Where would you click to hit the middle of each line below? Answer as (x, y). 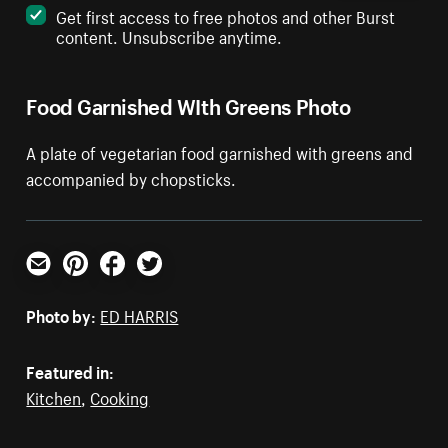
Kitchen (54, 396)
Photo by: (61, 314)
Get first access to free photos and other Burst (226, 15)
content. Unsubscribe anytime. (169, 35)
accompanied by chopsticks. (131, 177)
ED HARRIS (139, 314)
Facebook (135, 283)
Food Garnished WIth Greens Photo (188, 104)
